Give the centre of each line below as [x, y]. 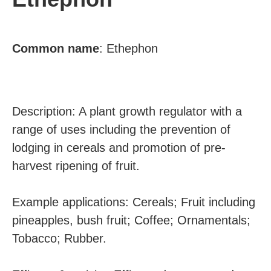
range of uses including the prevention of [121, 129]
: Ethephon [129, 48]
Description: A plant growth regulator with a [127, 111]
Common [40, 48]
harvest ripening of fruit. [76, 166]
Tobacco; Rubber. [59, 238]
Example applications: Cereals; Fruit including [134, 202]
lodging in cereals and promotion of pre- [119, 148]
